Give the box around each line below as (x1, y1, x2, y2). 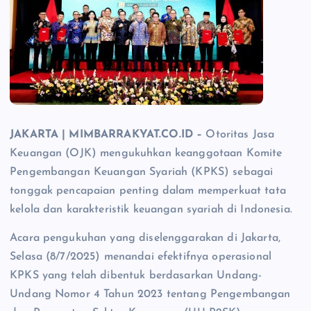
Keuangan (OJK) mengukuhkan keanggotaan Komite (10, 148, 283, 160)
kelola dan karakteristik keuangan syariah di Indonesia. (10, 204, 292, 216)
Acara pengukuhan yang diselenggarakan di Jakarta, (10, 233, 280, 244)
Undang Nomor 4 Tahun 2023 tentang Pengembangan (10, 289, 291, 301)
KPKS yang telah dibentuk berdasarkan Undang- (10, 270, 262, 282)
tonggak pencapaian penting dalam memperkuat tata (10, 185, 286, 197)
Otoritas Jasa (205, 129, 275, 141)
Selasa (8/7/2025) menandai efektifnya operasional (10, 251, 271, 263)
